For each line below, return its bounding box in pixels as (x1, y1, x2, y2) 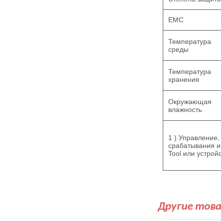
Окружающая (168, 98, 212, 106)
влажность (168, 106, 202, 113)
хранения (168, 75, 201, 83)
